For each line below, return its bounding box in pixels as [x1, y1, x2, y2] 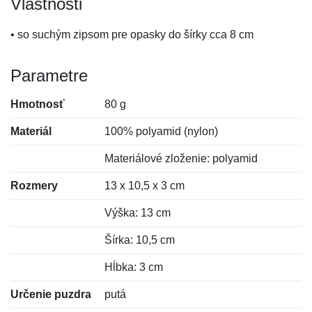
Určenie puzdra [10, 288, 91, 300]
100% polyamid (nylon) [104, 125, 219, 137]
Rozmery [10, 180, 58, 192]
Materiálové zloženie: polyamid [104, 153, 258, 164]
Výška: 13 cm [104, 207, 171, 219]
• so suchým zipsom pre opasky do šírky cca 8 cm [10, 29, 253, 40]
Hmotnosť [10, 98, 65, 110]
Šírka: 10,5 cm [104, 234, 175, 246]
